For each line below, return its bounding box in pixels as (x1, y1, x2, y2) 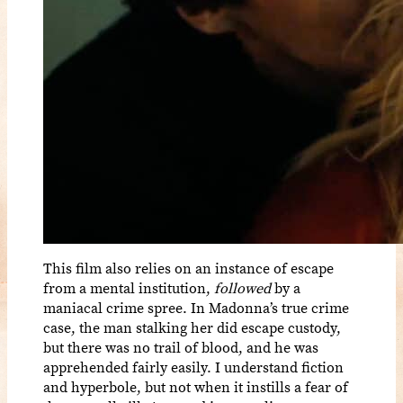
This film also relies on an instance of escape (43, 257, 334, 278)
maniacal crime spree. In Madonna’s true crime (43, 297, 349, 318)
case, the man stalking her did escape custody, (43, 317, 341, 337)
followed (214, 277, 271, 298)
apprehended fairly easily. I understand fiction (43, 356, 344, 377)
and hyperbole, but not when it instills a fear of (43, 376, 348, 397)
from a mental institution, (43, 277, 214, 298)
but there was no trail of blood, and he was (43, 336, 318, 357)
